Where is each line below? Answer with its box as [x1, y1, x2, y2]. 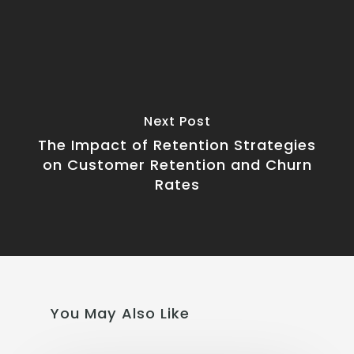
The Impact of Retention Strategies [38, 134, 316, 155]
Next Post [143, 111, 211, 130]
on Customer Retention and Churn [42, 154, 312, 175]
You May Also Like [51, 303, 190, 323]
